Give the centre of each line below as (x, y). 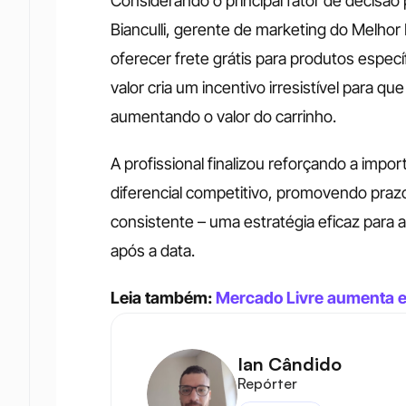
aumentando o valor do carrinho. (225, 116)
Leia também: (163, 298)
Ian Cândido (290, 363)
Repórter (267, 383)
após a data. (153, 251)
